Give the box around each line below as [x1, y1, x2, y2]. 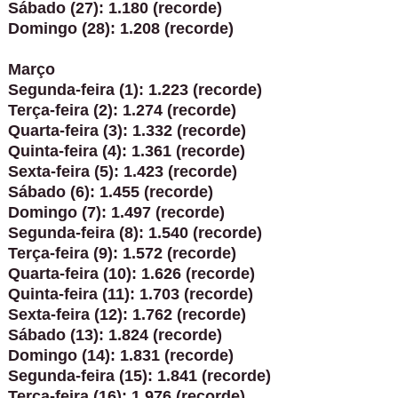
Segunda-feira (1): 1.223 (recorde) [7, 80, 262, 99]
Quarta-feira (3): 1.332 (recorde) [7, 121, 246, 139]
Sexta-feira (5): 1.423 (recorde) [7, 162, 237, 180]
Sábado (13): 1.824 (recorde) [7, 325, 222, 344]
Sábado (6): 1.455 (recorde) [7, 182, 213, 201]
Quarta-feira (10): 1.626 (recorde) [7, 264, 255, 283]
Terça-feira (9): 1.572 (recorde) [7, 243, 236, 262]
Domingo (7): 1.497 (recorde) [7, 203, 225, 221]
